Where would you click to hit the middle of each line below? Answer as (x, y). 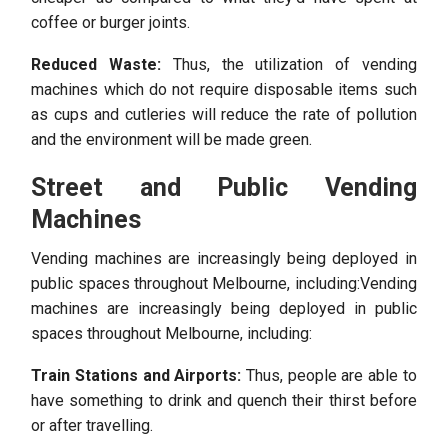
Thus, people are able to (329, 375)
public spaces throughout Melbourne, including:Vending (224, 283)
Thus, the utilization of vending (288, 64)
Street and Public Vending (224, 187)
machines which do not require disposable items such (224, 89)
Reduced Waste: (96, 64)
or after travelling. (92, 425)
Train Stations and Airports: (136, 375)
